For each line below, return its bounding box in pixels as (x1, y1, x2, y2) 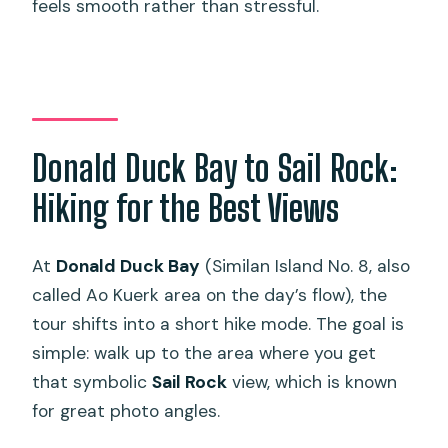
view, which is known (227, 371, 398, 394)
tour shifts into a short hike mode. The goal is (32, 313, 405, 336)
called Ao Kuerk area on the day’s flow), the (32, 284, 388, 307)
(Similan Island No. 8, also (200, 255, 411, 278)
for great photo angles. (32, 400, 221, 423)
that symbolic (32, 371, 153, 394)
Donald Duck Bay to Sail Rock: (32, 146, 399, 190)
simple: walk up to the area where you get (32, 342, 377, 365)
